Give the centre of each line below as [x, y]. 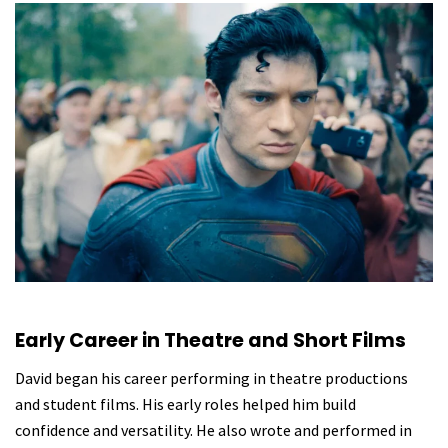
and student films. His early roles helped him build [185, 403]
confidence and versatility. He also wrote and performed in [213, 429]
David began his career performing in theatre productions [211, 377]
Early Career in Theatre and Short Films [210, 341]
